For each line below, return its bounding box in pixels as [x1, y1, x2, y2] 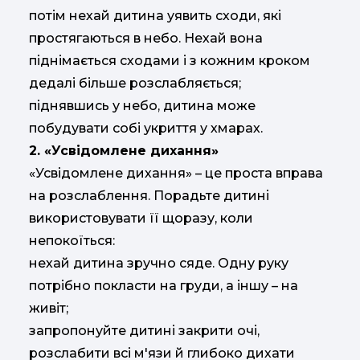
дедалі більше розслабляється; [29, 76, 241, 92]
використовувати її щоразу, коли [29, 211, 253, 227]
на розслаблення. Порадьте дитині [29, 188, 269, 204]
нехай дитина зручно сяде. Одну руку [29, 256, 288, 272]
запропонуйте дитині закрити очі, [29, 323, 260, 339]
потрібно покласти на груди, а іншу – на [29, 278, 298, 294]
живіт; [29, 301, 68, 317]
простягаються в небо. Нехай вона [29, 31, 263, 47]
